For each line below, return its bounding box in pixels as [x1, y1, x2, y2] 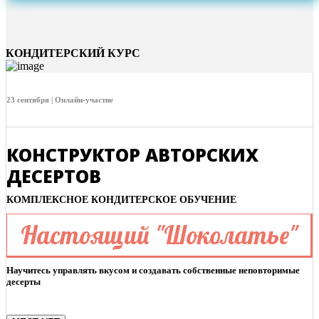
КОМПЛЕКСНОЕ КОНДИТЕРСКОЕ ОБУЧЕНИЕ [6, 194, 236, 206]
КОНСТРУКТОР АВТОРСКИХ [6, 142, 258, 167]
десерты [6, 276, 41, 288]
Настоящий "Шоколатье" [20, 219, 298, 251]
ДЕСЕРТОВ [6, 164, 101, 189]
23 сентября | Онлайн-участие [6, 95, 113, 105]
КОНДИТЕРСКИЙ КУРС [6, 47, 140, 60]
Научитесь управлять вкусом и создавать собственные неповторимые [6, 265, 300, 276]
